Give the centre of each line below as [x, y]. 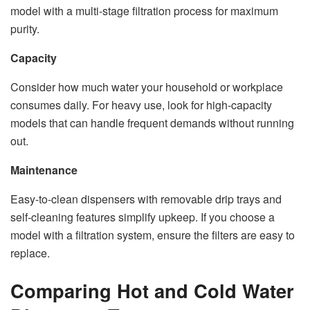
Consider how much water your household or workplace [147, 87]
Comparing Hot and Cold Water [152, 290]
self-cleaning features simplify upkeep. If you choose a [143, 217]
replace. [30, 253]
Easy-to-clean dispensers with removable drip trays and [146, 199]
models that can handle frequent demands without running [152, 123]
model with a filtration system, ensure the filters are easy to [153, 235]
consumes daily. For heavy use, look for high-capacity [141, 105]
